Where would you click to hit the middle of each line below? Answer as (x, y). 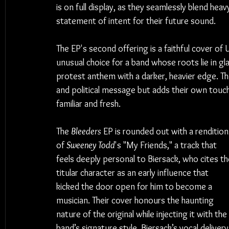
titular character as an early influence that (133, 173)
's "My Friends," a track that (167, 145)
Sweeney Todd (91, 145)
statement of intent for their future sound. (136, 21)
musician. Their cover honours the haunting (136, 200)
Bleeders (86, 131)
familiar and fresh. (88, 104)
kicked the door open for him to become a (135, 187)
